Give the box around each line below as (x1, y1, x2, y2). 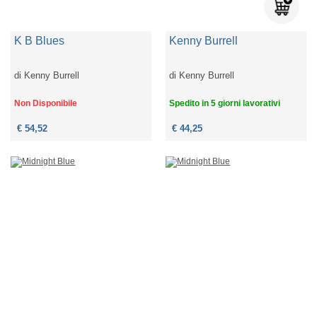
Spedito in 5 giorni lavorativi (169, 98, 281, 109)
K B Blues (14, 35, 65, 47)
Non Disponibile (14, 98, 78, 109)
